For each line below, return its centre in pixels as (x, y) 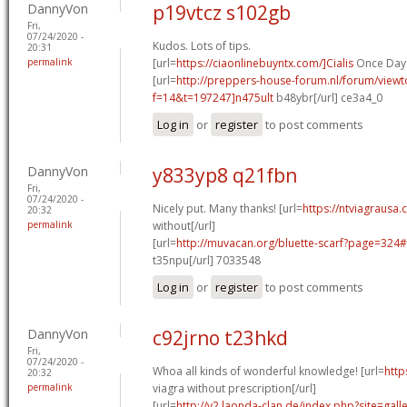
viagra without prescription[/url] (234, 388)
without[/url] (184, 225)
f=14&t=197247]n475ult (213, 97)
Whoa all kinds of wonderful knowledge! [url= (268, 371)
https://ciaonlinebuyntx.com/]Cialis (265, 63)
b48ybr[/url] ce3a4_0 (328, 97)
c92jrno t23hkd (220, 338)
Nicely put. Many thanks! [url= (228, 208)
